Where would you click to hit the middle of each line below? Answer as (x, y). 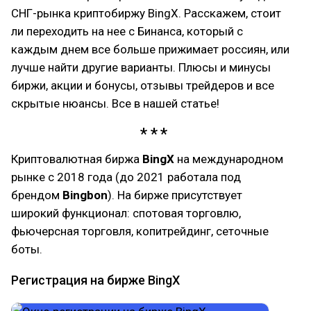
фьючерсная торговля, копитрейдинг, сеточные (140, 231)
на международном (229, 159)
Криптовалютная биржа (77, 159)
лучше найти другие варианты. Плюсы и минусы (141, 67)
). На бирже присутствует (175, 195)
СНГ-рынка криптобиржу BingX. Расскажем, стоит (146, 13)
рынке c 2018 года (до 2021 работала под (126, 177)
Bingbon (85, 195)
